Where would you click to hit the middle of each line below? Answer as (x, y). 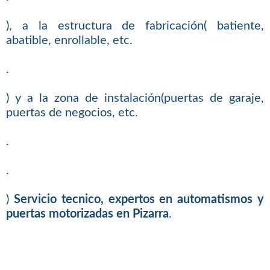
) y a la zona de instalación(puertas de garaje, (135, 98)
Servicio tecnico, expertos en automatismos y (139, 199)
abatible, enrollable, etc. (69, 40)
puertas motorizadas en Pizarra (87, 214)
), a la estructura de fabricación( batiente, (135, 26)
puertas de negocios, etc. (72, 112)
